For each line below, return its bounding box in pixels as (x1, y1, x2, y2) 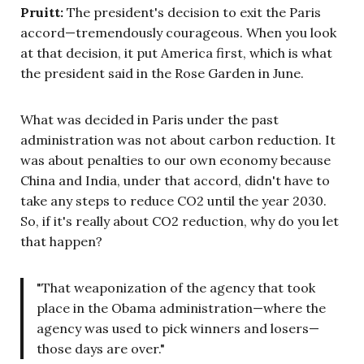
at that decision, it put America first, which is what (20, 44, 332, 61)
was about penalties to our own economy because (20, 151, 331, 168)
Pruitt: (20, 3, 63, 20)
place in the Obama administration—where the (37, 299, 326, 316)
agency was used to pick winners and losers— (37, 319, 319, 336)
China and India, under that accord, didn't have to (20, 171, 330, 188)
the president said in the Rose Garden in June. (20, 64, 304, 81)
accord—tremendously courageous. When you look (20, 24, 336, 41)
